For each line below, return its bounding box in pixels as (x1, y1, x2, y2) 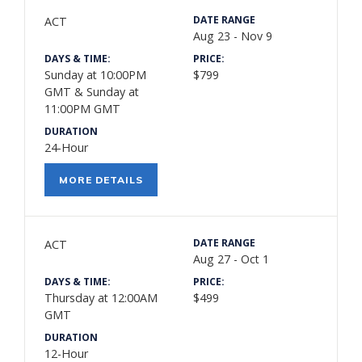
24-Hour (44, 139, 88, 155)
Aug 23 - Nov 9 (193, 28, 272, 44)
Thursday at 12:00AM (44, 290, 158, 306)
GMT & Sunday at (44, 84, 139, 100)
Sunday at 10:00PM (44, 67, 146, 83)
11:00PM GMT (44, 101, 120, 117)
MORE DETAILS (59, 174, 143, 187)
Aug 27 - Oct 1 (193, 251, 269, 267)
